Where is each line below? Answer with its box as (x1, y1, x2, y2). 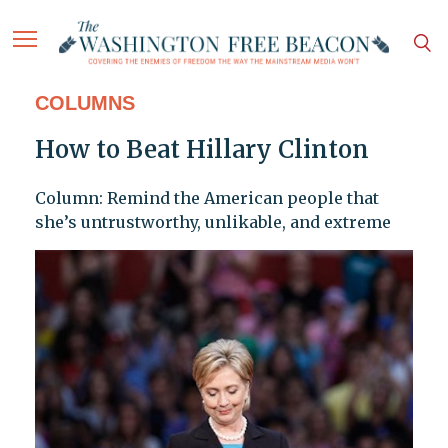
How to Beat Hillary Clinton (34, 134, 369, 166)
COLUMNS (34, 92, 135, 115)
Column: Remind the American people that (34, 188, 379, 209)
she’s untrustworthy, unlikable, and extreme (34, 212, 391, 233)
